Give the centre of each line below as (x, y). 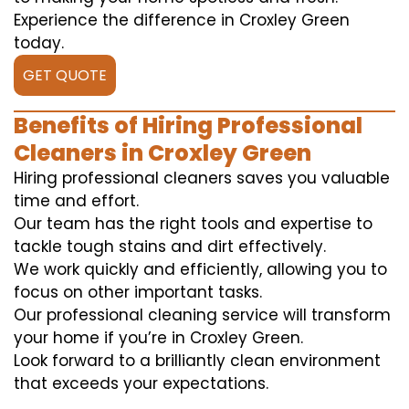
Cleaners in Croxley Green (163, 153)
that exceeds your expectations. (141, 384)
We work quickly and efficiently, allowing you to (200, 270)
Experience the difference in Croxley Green (182, 21)
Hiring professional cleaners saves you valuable (202, 178)
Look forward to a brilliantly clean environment (197, 361)
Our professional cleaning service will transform (202, 315)
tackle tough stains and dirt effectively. (170, 247)
